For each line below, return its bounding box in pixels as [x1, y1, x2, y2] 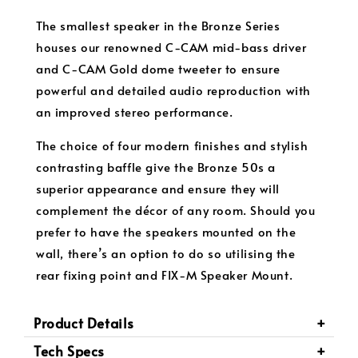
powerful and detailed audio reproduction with [36, 81, 312, 98]
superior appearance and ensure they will [36, 179, 280, 197]
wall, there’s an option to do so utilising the [36, 244, 296, 261]
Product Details [34, 312, 134, 332]
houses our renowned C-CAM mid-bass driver [36, 38, 307, 55]
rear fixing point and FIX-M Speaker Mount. [36, 265, 293, 283]
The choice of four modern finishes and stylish [36, 136, 308, 153]
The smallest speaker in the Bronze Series [36, 16, 280, 34]
